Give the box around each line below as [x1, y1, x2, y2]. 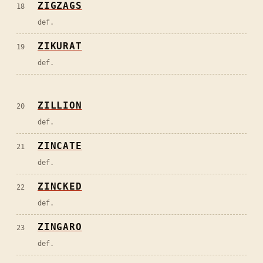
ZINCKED [38, 181, 82, 193]
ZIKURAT [38, 41, 82, 52]
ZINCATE [38, 140, 82, 152]
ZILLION [38, 100, 82, 112]
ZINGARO [38, 221, 82, 233]
